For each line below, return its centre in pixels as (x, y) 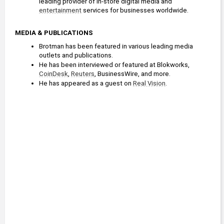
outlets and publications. (76, 55)
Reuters (83, 74)
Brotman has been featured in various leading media (116, 46)
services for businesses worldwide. (135, 10)
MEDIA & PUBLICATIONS (54, 33)
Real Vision (149, 83)
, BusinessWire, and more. (132, 74)
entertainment (60, 10)
